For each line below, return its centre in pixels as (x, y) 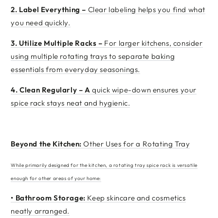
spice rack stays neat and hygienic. (71, 103)
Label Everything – (53, 9)
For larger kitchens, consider (153, 43)
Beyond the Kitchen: (46, 144)
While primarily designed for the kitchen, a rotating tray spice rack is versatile (104, 165)
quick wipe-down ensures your (144, 90)
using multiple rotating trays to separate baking (93, 56)
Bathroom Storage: (51, 198)
